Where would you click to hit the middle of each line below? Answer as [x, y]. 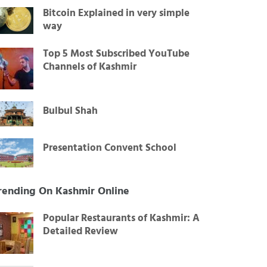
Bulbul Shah [71, 111]
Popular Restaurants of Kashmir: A [122, 219]
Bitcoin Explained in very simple [117, 13]
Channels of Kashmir [90, 67]
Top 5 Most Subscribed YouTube [117, 54]
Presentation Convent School [110, 148]
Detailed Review [81, 232]
